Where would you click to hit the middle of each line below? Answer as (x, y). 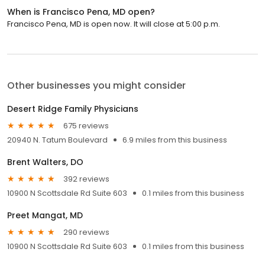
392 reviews (86, 179)
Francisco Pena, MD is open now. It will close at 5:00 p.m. (114, 24)
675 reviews (86, 125)
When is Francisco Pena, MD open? (81, 12)
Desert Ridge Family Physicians (73, 109)
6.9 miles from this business (175, 140)
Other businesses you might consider (96, 86)
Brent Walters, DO (45, 162)
